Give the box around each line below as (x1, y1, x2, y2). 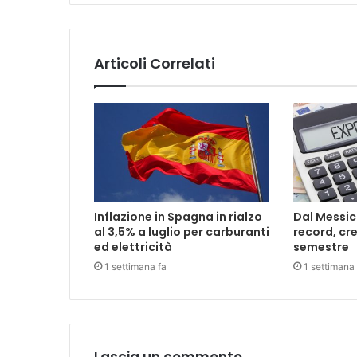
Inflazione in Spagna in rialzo (94, 209, 262, 226)
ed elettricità (94, 239, 172, 256)
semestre (292, 239, 349, 256)
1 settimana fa (104, 261, 167, 273)
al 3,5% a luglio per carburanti (94, 224, 269, 241)
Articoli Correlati (94, 53, 215, 74)
